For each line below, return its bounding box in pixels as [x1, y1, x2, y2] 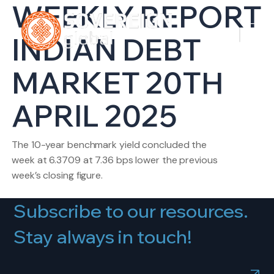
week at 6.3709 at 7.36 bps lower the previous [12, 154, 218, 166]
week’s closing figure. [12, 169, 103, 182]
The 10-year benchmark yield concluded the [12, 138, 207, 151]
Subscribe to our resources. [13, 199, 248, 223]
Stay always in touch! [13, 225, 192, 248]
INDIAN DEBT [12, 31, 202, 68]
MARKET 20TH [12, 64, 224, 101]
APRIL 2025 [12, 97, 178, 134]
